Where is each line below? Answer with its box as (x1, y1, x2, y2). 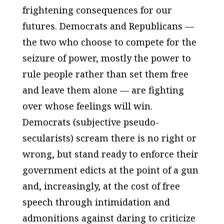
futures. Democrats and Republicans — (22, 20, 194, 32)
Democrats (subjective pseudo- (22, 116, 159, 128)
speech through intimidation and (22, 196, 170, 208)
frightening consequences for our (22, 4, 172, 16)
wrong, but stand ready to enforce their (22, 148, 198, 160)
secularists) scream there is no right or (22, 132, 196, 144)
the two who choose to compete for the (22, 36, 196, 48)
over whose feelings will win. (22, 100, 152, 112)
